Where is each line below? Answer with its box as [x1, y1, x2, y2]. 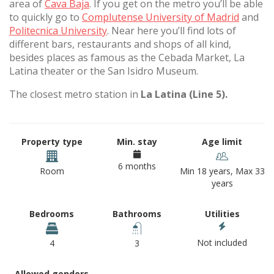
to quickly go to [9, 10, 82, 24]
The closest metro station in [9, 87, 141, 101]
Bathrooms [112, 208, 161, 220]
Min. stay [116, 136, 157, 147]
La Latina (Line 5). [141, 87, 228, 101]
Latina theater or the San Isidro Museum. [9, 64, 198, 78]
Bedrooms [29, 208, 75, 220]
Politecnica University [9, 24, 107, 37]
